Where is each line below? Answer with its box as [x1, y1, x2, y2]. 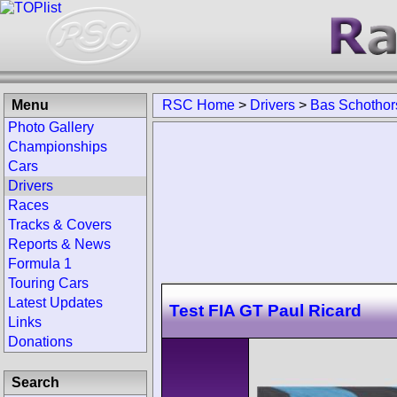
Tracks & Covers [8, 217, 112, 232]
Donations [8, 334, 73, 349]
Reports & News [8, 237, 111, 252]
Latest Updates [8, 295, 103, 310]
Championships [8, 139, 107, 154]
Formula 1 [8, 256, 72, 271]
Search [12, 375, 59, 390]
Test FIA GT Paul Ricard [169, 300, 362, 320]
